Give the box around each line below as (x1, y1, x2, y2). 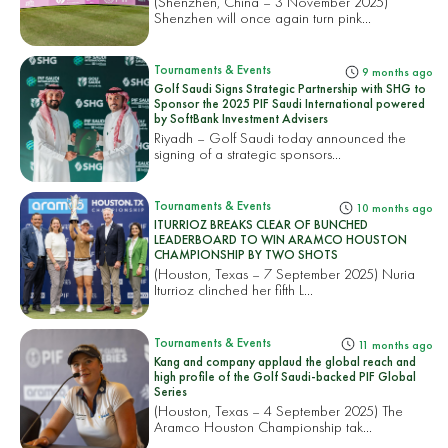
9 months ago (358, 64, 433, 81)
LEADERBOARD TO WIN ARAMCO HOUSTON (154, 231, 408, 249)
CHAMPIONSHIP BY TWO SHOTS (154, 246, 339, 264)
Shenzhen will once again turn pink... (154, 7, 372, 27)
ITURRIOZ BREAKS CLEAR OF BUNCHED (154, 216, 369, 234)
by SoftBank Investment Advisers (154, 110, 329, 128)
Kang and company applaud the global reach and (154, 352, 417, 370)
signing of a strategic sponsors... (154, 144, 342, 164)
